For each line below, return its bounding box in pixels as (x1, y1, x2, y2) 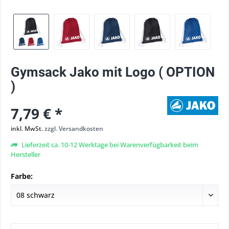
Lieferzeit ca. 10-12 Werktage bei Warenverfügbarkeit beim (20, 140, 198, 149)
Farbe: (11, 171, 33, 181)
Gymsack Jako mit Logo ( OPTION (11, 64, 215, 80)
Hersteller (11, 150, 40, 159)
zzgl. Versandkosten (44, 124, 103, 133)
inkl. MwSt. (11, 124, 44, 133)
